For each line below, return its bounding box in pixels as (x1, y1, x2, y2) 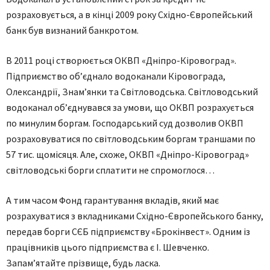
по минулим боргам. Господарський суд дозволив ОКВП (6, 117, 243, 129)
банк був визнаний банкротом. (6, 24, 139, 36)
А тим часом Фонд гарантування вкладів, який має (6, 194, 219, 206)
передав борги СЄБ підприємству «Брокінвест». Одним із (6, 225, 250, 237)
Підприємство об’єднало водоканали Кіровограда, (6, 70, 225, 82)
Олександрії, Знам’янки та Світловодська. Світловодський (6, 86, 258, 98)
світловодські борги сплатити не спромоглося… (6, 164, 215, 176)
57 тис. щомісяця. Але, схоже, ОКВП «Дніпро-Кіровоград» (6, 148, 249, 160)
